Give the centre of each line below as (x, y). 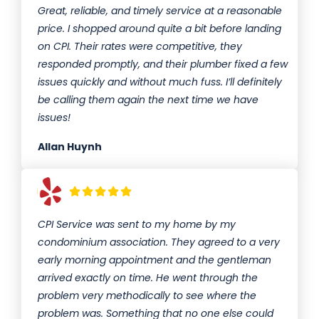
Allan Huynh (70, 147)
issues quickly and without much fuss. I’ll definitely (160, 82)
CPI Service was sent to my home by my (137, 225)
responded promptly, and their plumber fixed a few (163, 64)
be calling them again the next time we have (148, 100)
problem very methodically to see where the (147, 296)
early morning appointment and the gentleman (155, 260)
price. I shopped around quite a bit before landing (159, 29)
